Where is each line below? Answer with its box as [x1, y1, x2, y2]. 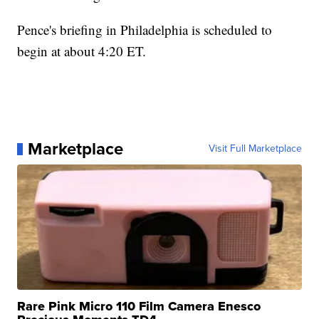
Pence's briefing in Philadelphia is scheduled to [17, 21, 273, 39]
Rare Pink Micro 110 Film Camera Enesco [17, 297, 261, 316]
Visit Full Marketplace [208, 141, 302, 157]
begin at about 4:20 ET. [17, 42, 147, 61]
